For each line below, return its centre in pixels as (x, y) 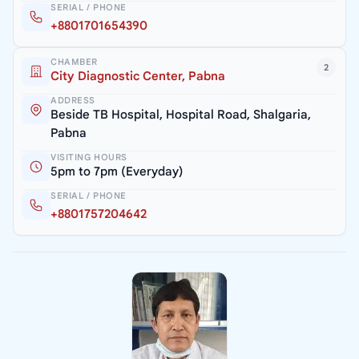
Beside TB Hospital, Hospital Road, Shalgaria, (181, 115)
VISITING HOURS (89, 157)
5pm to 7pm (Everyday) (117, 172)
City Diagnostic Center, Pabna (138, 77)
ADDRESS (73, 101)
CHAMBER (74, 62)
